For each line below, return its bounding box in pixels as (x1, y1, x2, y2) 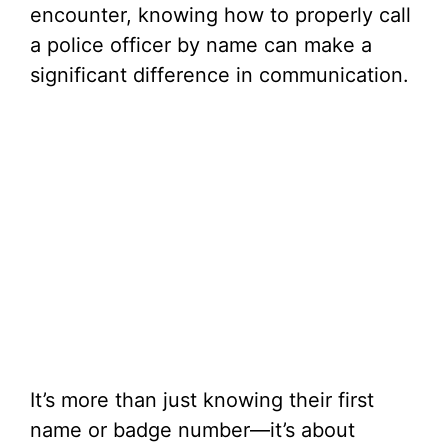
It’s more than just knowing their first (30, 388, 374, 412)
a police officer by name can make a (30, 33, 372, 57)
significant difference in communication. (30, 63, 409, 87)
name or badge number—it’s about (30, 418, 355, 442)
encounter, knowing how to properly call (30, 3, 411, 27)
